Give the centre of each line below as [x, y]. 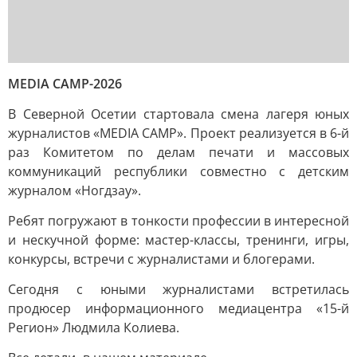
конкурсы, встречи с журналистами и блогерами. [161, 259]
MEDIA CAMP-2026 [65, 84]
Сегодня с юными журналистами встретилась [178, 289]
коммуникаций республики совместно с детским [178, 171]
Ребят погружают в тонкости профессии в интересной [178, 221]
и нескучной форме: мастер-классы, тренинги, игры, [178, 240]
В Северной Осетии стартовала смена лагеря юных [178, 114]
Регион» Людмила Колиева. [94, 328]
